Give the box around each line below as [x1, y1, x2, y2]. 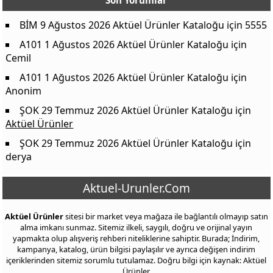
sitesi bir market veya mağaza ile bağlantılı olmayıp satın [63, 211, 268, 222]
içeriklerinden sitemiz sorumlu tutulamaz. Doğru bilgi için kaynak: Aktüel [6, 255, 267, 266]
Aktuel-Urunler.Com [82, 180, 190, 197]
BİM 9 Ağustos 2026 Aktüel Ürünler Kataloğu [19, 18, 225, 32]
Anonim [5, 84, 42, 98]
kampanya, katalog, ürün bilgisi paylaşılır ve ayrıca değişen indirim [17, 244, 256, 255]
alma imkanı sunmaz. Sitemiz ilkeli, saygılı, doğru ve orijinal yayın [20, 222, 253, 233]
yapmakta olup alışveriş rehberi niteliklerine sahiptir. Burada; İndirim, [13, 233, 260, 244]
